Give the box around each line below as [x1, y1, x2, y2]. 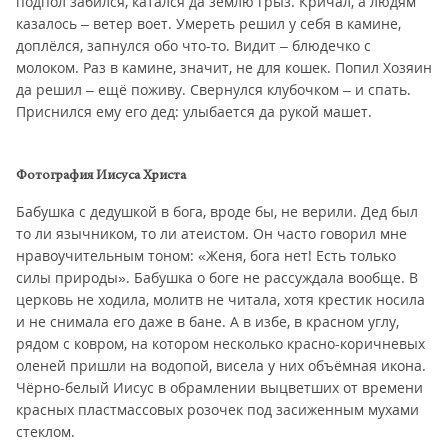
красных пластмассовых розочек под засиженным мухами [16, 400, 419, 419]
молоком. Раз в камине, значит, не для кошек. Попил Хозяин [16, 58, 432, 77]
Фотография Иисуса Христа [16, 169, 186, 183]
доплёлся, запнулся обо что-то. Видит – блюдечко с [16, 36, 371, 55]
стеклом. [16, 422, 75, 441]
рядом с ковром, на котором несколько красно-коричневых [16, 334, 425, 353]
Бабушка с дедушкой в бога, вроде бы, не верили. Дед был [16, 202, 418, 221]
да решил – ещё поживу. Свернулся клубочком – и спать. [16, 80, 411, 99]
